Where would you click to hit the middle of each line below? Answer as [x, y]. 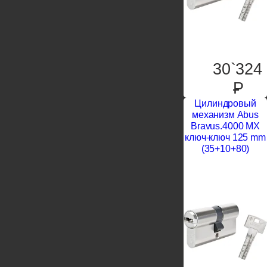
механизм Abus [225, 115]
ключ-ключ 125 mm [225, 138]
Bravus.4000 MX [225, 126]
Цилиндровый [225, 104]
